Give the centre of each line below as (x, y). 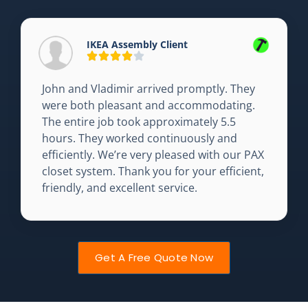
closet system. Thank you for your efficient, (153, 171)
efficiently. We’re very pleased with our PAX (153, 155)
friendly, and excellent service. (120, 188)
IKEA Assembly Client (137, 44)
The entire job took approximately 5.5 (139, 122)
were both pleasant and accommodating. (148, 105)
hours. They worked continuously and (140, 138)
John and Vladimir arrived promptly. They (148, 89)
